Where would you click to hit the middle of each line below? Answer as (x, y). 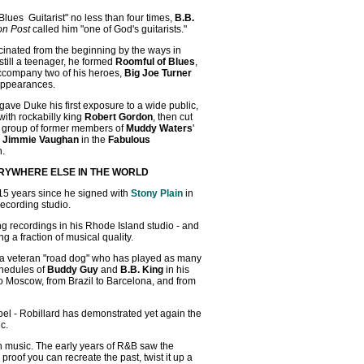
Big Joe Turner (158, 73)
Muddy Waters (159, 128)
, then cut (173, 117)
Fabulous (129, 140)
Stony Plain (157, 193)
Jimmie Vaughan (41, 140)
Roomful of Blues (155, 62)
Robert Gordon (119, 117)
